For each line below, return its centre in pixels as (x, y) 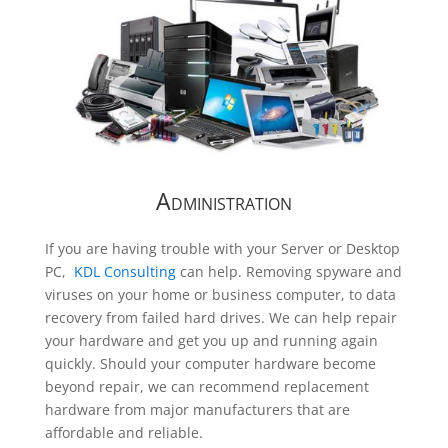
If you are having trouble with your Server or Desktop (222, 249)
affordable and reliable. (123, 433)
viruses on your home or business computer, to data (220, 295)
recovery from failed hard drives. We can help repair (220, 318)
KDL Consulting (126, 272)
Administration (223, 201)
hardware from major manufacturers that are (197, 410)
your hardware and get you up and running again (211, 341)
